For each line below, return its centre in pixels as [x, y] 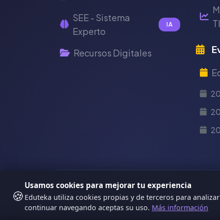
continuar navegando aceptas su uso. [88, 207]
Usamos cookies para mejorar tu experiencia [108, 185]
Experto [89, 31]
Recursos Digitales [113, 53]
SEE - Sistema [101, 17]
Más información [180, 207]
